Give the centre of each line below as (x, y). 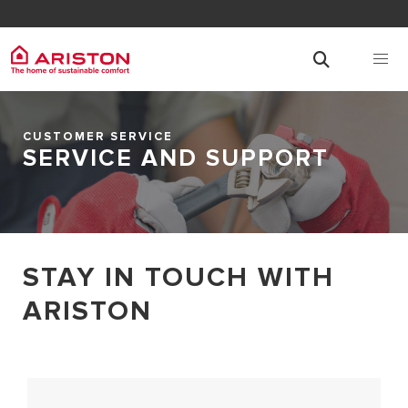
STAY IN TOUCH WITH (178, 277)
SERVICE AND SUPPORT (176, 158)
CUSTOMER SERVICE (98, 137)
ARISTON (87, 311)
